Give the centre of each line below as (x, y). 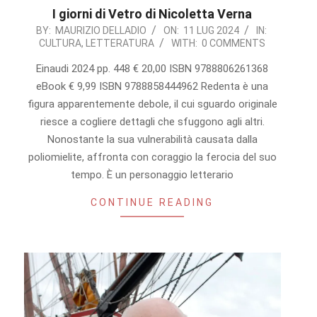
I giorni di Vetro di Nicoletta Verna (152, 14)
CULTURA (60, 44)
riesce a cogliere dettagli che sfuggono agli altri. (152, 122)
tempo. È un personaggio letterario (152, 175)
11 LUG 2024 (211, 31)
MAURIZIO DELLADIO (100, 31)
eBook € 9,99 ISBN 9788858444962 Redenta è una (152, 87)
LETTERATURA (120, 44)
